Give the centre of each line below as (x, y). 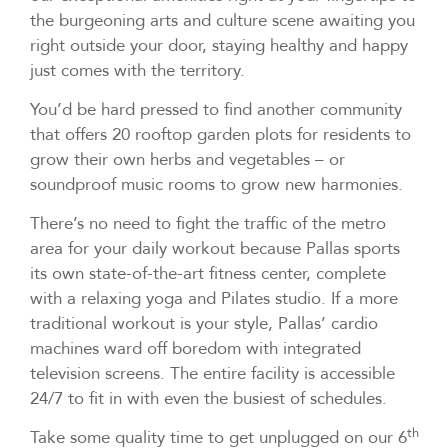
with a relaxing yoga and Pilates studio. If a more (214, 298)
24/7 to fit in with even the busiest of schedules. (208, 398)
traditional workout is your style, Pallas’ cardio (204, 323)
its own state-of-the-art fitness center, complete (208, 273)
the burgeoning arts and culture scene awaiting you (222, 20)
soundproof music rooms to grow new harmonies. (216, 184)
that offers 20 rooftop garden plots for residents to (220, 134)
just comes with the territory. (137, 70)
